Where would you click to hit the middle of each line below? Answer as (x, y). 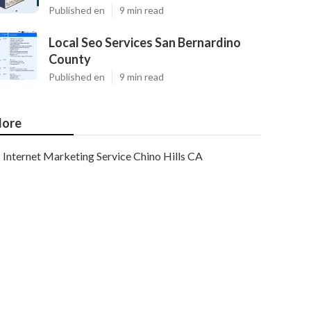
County (70, 59)
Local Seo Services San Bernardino (145, 42)
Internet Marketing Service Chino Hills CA (103, 156)
